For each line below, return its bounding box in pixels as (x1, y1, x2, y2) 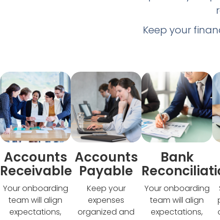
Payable (79, 162, 133, 180)
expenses (88, 194, 124, 206)
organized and (78, 206, 135, 218)
